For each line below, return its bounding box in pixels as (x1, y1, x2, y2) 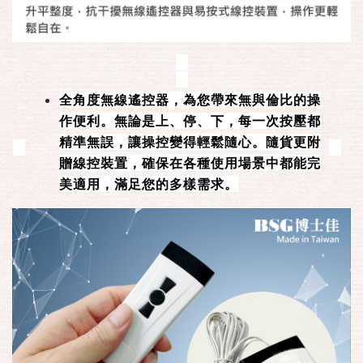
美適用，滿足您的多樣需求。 (59, 177, 238, 191)
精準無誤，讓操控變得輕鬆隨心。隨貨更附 (59, 135, 321, 149)
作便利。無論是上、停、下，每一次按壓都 (59, 113, 321, 128)
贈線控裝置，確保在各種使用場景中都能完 (59, 156, 321, 170)
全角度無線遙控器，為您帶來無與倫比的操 (59, 92, 321, 107)
